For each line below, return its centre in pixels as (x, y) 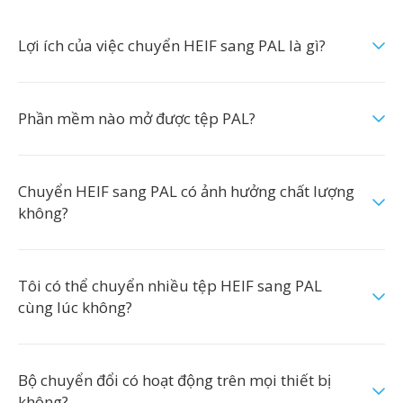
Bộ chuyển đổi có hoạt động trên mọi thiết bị (175, 380)
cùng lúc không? (75, 307)
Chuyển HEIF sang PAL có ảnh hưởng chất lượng (186, 191)
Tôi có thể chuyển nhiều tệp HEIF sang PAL (170, 286)
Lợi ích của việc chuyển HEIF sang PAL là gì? (172, 45)
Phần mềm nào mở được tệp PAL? (137, 118)
